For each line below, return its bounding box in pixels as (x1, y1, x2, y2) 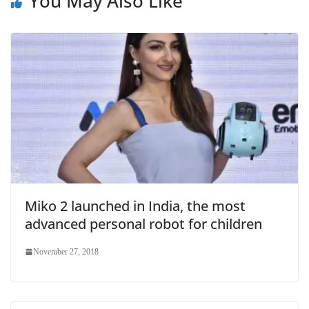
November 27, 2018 (33, 247, 99, 257)
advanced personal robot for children (25, 215, 262, 234)
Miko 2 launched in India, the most (25, 197, 246, 216)
